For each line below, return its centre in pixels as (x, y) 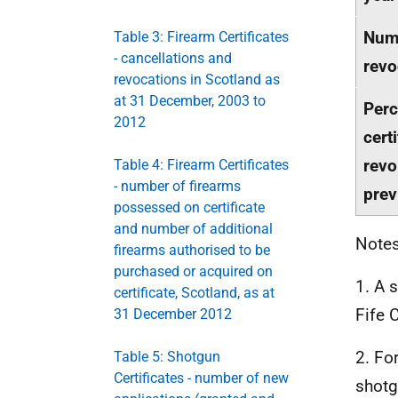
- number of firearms (177, 186)
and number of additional (193, 228)
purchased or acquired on (193, 271)
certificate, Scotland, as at (194, 292)
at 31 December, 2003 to (190, 100)
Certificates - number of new (201, 378)
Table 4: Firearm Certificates (201, 164)
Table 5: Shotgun (167, 356)
